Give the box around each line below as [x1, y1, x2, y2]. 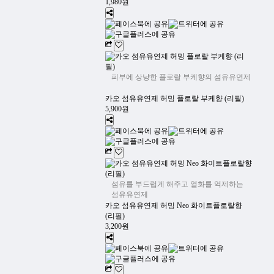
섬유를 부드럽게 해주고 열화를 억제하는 [111, 180, 243, 188]
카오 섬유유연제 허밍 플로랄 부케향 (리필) [105, 94, 244, 103]
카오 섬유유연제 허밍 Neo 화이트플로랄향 [105, 201, 242, 210]
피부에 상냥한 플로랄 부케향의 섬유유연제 [111, 73, 251, 81]
